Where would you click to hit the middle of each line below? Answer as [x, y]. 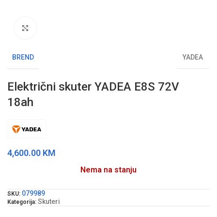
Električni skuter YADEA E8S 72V [93, 86]
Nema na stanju [108, 170]
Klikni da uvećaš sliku [72, 28]
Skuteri [49, 201]
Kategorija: [22, 202]
